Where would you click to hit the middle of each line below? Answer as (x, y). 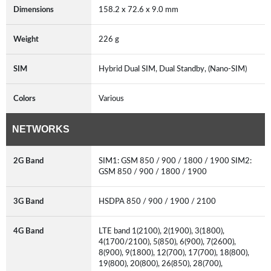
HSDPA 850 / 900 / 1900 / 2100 (159, 201)
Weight (26, 39)
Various (113, 98)
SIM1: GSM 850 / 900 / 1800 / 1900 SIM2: (175, 161)
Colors (24, 98)
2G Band (28, 161)
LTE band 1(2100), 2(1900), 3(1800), (162, 231)
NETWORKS (41, 129)
